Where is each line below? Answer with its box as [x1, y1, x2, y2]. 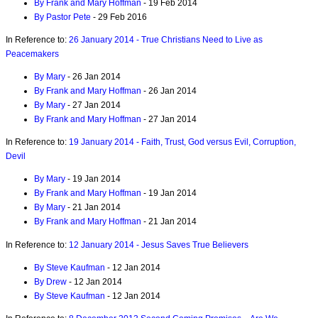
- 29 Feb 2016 [91, 11, 147, 22]
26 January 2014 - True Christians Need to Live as [69, 34, 263, 45]
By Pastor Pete [34, 11, 91, 22]
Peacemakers [6, 48, 59, 59]
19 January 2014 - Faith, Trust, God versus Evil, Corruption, [69, 137, 296, 148]
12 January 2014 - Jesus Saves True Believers [69, 239, 248, 250]
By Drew [34, 276, 67, 287]
